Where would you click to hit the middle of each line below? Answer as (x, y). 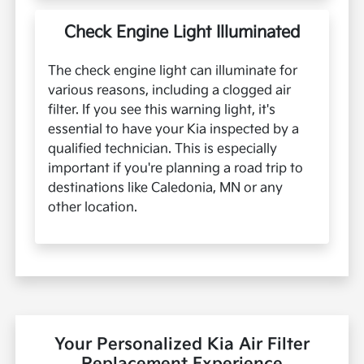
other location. (93, 208)
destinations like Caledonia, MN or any (166, 188)
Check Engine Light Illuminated (182, 33)
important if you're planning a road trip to (176, 169)
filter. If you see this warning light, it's (162, 110)
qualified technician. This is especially (163, 149)
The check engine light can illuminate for (173, 71)
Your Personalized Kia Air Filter (182, 345)
